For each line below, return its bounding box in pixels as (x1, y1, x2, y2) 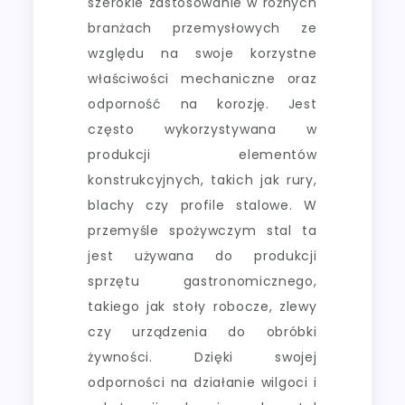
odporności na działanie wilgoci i (88, 372, 317, 391)
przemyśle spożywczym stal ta (88, 221, 317, 240)
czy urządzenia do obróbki (88, 322, 317, 341)
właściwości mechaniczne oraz (88, 69, 317, 88)
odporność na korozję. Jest (88, 94, 317, 113)
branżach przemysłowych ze (88, 18, 317, 37)
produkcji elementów (88, 145, 317, 164)
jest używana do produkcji (88, 246, 317, 265)
